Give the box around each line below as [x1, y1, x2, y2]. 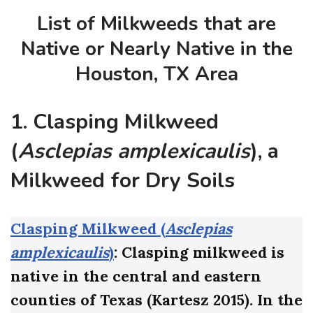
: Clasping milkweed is [114, 242, 284, 263]
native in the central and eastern [10, 266, 261, 286]
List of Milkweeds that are [37, 10, 276, 38]
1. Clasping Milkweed [10, 108, 219, 137]
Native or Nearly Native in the [20, 36, 293, 63]
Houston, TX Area [75, 61, 238, 88]
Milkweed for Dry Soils [10, 166, 235, 196]
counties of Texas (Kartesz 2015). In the [10, 290, 303, 310]
